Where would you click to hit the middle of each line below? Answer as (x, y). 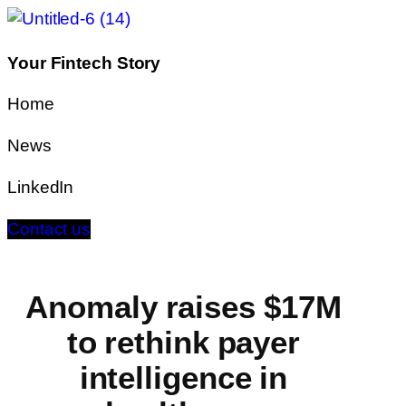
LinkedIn (41, 187)
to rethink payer (184, 343)
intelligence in (184, 378)
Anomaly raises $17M (184, 307)
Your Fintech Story (84, 63)
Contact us (49, 229)
